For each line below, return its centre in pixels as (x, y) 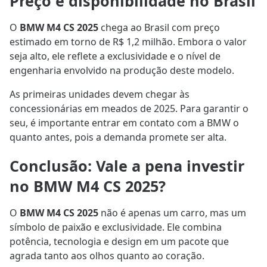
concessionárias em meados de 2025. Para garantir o (129, 109)
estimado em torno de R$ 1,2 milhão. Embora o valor (128, 42)
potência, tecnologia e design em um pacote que (119, 241)
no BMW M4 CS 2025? (88, 186)
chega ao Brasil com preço (159, 28)
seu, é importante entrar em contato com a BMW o (124, 123)
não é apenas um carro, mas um (172, 212)
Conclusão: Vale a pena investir (127, 165)
